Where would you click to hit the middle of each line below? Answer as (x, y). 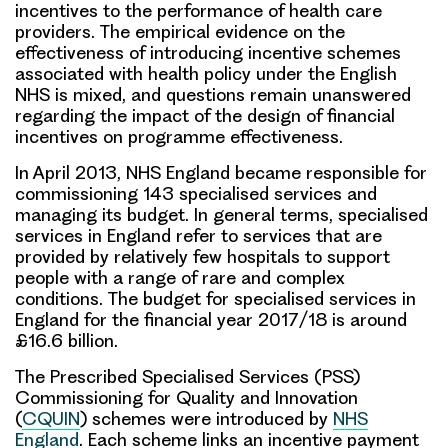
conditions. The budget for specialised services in (215, 298)
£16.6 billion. (69, 340)
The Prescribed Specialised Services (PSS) (187, 376)
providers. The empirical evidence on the (180, 31)
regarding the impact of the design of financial (205, 115)
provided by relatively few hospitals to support (202, 256)
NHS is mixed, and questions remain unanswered (213, 94)
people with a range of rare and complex (180, 277)
